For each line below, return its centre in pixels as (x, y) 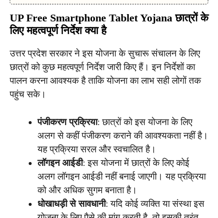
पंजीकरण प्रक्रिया (67, 122)
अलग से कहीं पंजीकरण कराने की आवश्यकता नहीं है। (123, 135)
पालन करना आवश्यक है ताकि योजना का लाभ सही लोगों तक (105, 81)
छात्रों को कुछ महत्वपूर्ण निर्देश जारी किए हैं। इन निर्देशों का (102, 67)
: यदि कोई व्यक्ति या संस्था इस (155, 203)
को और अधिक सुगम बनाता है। (87, 190)
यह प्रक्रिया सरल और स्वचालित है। (97, 149)
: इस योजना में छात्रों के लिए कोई (136, 163)
